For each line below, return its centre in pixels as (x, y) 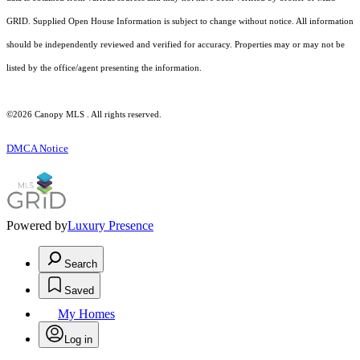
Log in (78, 340)
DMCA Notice (37, 149)
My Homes (86, 314)
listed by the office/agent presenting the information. (104, 68)
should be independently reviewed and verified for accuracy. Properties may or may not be (176, 45)
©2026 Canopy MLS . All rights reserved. (84, 115)
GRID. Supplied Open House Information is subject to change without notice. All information (180, 22)
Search (81, 264)
